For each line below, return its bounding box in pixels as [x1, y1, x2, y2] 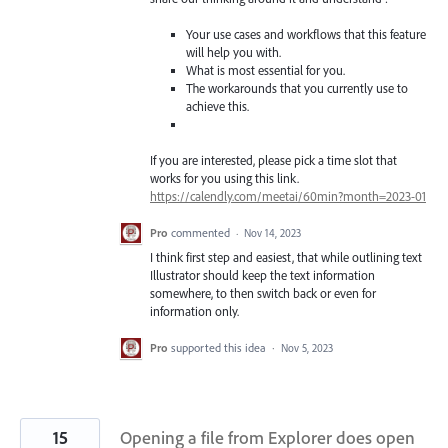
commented [171, 225, 233, 241]
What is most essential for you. [186, 61, 346, 78]
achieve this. [186, 97, 250, 114]
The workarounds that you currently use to [186, 79, 409, 96]
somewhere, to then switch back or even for [150, 285, 376, 302]
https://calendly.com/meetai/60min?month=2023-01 [150, 187, 426, 204]
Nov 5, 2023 [281, 341, 333, 356]
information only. [150, 303, 239, 320]
